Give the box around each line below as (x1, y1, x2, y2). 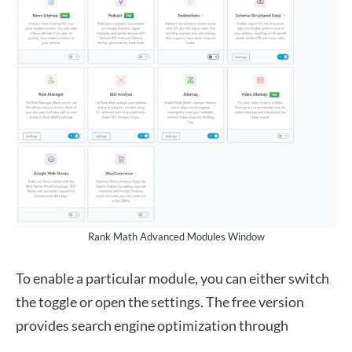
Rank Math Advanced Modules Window (87, 230, 265, 244)
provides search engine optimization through (16, 317, 288, 335)
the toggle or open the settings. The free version (16, 293, 304, 311)
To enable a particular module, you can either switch (16, 269, 329, 288)
